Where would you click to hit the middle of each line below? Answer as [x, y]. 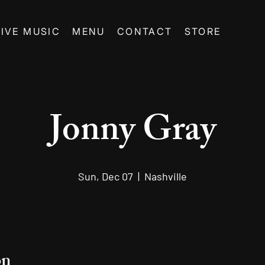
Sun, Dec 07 [106, 177]
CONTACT [145, 32]
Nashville [166, 177]
